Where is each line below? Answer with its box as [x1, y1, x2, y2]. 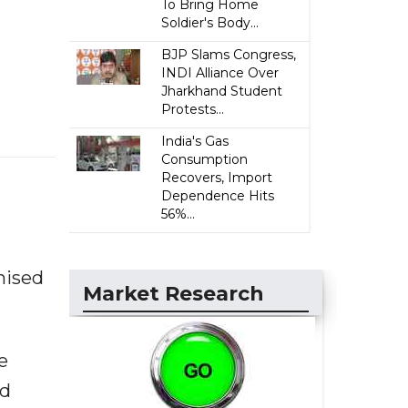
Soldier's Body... [161, 15, 260, 31]
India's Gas [161, 133, 229, 149]
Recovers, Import [161, 169, 273, 186]
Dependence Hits [161, 188, 275, 204]
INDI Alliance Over [161, 65, 280, 81]
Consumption [161, 151, 249, 168]
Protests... [161, 101, 225, 117]
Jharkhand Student [161, 83, 283, 99]
